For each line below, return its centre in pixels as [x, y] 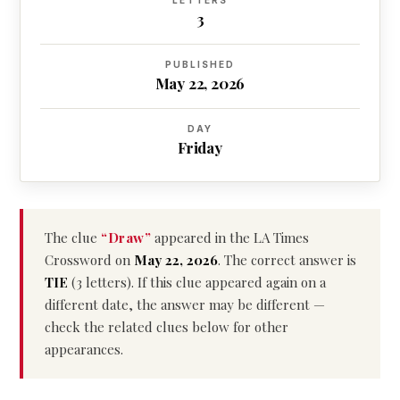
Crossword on [89, 260]
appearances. [84, 349]
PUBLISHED [200, 64]
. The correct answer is [287, 260]
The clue [73, 237]
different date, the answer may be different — [185, 304]
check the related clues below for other [167, 327]
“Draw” [126, 237]
